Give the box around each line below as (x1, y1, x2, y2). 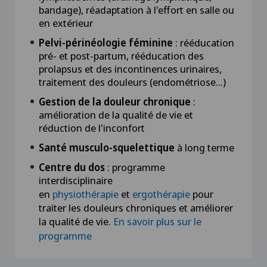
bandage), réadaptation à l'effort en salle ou (39, 2, 234, 17)
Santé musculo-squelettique (39, 140, 175, 154)
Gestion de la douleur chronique (39, 94, 193, 108)
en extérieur (39, 15, 93, 30)
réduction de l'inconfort (39, 120, 145, 135)
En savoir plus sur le (113, 214, 201, 228)
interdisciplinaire (39, 173, 113, 187)
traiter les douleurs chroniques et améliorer (39, 200, 233, 215)
